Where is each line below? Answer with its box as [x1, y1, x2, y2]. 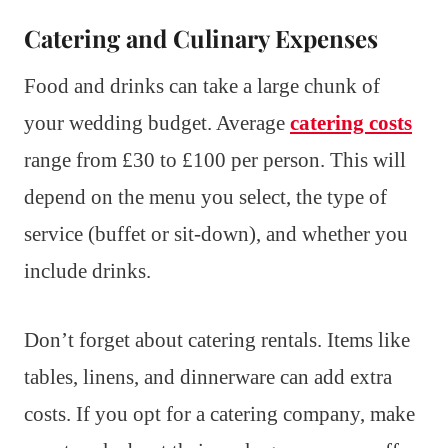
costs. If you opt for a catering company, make [24, 402, 415, 427]
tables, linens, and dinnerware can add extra [24, 365, 392, 390]
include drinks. [24, 259, 151, 284]
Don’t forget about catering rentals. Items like [24, 328, 410, 353]
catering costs [290, 111, 412, 136]
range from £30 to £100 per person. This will [24, 148, 406, 173]
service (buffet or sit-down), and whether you [24, 222, 408, 247]
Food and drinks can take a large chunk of [24, 74, 380, 99]
